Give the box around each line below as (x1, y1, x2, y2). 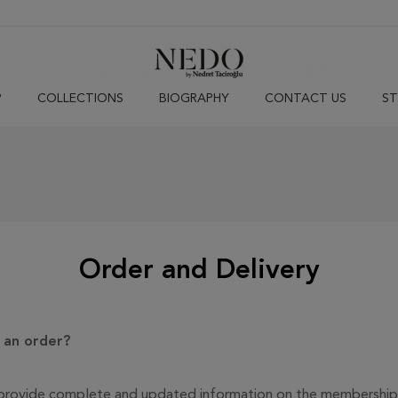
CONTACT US (264, 92, 346, 105)
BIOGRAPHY (158, 92, 229, 105)
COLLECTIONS (36, 92, 123, 105)
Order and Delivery (78, 258, 320, 284)
